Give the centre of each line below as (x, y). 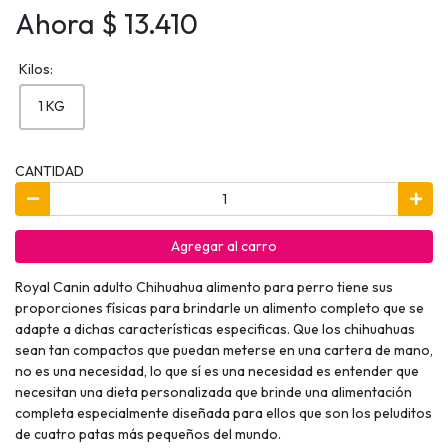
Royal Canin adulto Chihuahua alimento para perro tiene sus (204, 287)
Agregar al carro (224, 246)
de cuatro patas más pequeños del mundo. (148, 434)
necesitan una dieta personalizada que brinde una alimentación (213, 392)
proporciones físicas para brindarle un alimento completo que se (219, 308)
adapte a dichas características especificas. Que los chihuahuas (215, 329)
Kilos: (35, 69)
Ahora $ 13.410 (106, 24)
